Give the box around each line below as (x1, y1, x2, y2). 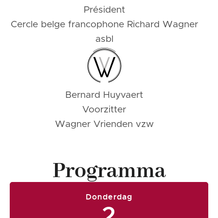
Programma (52, 157, 166, 185)
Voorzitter (82, 105, 126, 114)
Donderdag (86, 191, 132, 202)
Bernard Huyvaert (65, 90, 143, 100)
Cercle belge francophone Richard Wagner (10, 19, 198, 29)
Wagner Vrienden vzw (54, 119, 154, 129)
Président (83, 5, 125, 15)
